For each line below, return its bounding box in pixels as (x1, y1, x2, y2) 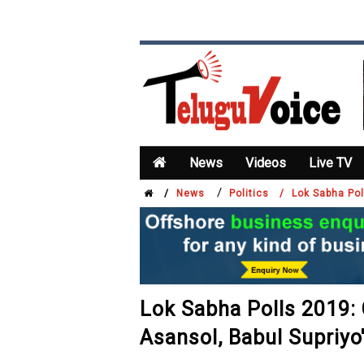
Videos (245, 155, 286, 171)
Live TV (309, 155, 352, 171)
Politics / (229, 188, 284, 199)
